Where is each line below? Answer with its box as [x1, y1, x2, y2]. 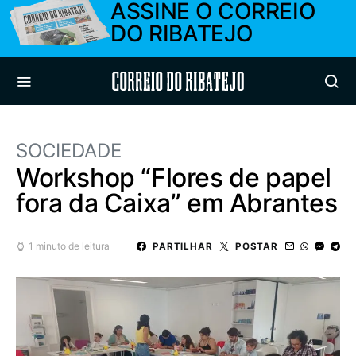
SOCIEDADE [16, 139, 122, 162]
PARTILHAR [152, 240, 213, 252]
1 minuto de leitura [29, 240, 110, 252]
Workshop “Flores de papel [16, 162, 332, 193]
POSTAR [234, 240, 278, 252]
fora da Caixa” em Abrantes [16, 188, 338, 219]
